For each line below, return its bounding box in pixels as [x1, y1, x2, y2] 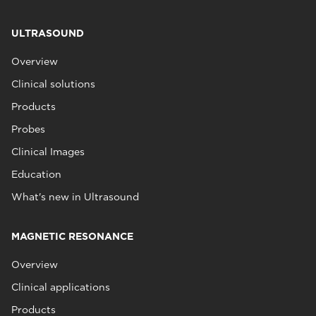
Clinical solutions [11, 78, 95, 90]
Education [11, 169, 61, 180]
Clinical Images [11, 146, 85, 157]
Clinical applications [11, 281, 110, 293]
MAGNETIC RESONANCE [11, 231, 133, 242]
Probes [11, 123, 45, 135]
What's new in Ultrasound [11, 191, 139, 202]
